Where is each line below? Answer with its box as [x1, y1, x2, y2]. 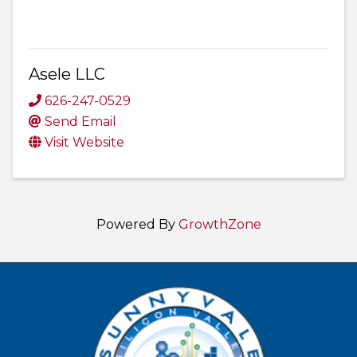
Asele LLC [29, 65, 105, 84]
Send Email [45, 113, 116, 129]
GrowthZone [178, 216, 261, 232]
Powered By [96, 216, 178, 232]
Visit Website [45, 134, 124, 150]
